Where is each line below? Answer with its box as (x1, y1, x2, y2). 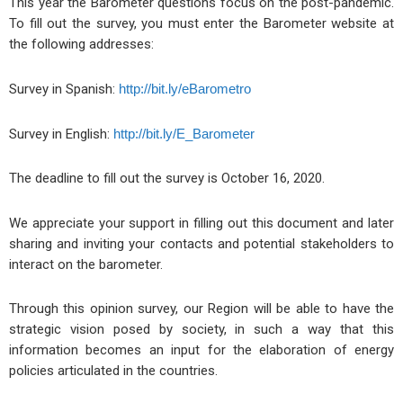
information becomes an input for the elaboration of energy (9, 341, 394, 358)
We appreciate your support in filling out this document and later (9, 214, 394, 231)
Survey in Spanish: (9, 80, 119, 97)
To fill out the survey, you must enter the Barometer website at (9, 14, 394, 31)
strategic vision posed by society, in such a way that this (9, 320, 394, 337)
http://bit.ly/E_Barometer (113, 126, 255, 142)
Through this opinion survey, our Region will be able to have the (9, 300, 394, 317)
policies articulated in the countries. (9, 362, 218, 379)
